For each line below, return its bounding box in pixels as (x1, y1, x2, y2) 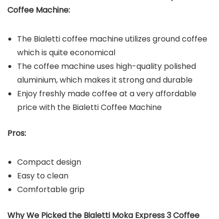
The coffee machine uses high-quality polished (17, 60, 196, 72)
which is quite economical (17, 46, 115, 58)
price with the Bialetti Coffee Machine (17, 101, 162, 113)
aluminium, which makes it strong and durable (17, 74, 193, 86)
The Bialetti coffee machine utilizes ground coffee (17, 33, 207, 44)
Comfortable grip (17, 183, 85, 195)
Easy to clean (17, 170, 68, 181)
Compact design (17, 156, 81, 168)
